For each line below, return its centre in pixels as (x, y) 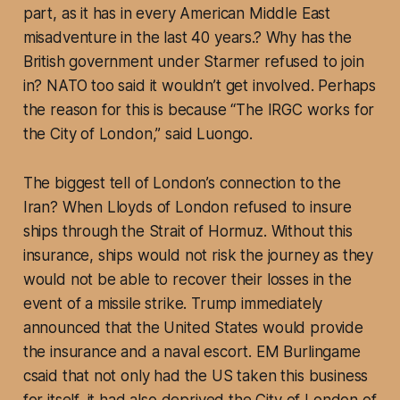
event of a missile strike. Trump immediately (173, 304)
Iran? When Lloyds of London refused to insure (187, 208)
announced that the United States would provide (193, 328)
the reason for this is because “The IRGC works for (199, 110)
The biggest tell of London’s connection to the (182, 183)
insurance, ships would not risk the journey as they (198, 256)
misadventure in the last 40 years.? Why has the (187, 38)
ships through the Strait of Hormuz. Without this (187, 232)
